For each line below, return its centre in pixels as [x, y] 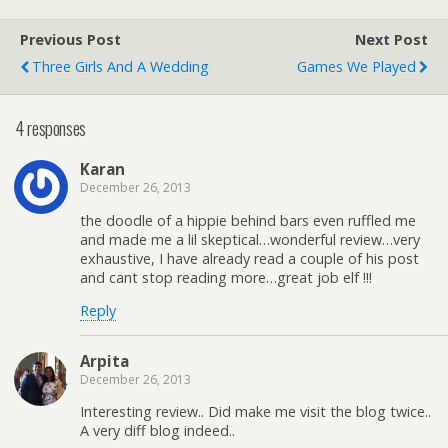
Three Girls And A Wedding [120, 66]
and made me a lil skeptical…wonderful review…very [250, 239]
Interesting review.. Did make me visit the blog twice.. [255, 411]
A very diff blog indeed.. [157, 430]
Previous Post [70, 39]
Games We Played [356, 66]
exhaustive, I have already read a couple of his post [249, 258]
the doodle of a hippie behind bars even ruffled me [248, 220]
